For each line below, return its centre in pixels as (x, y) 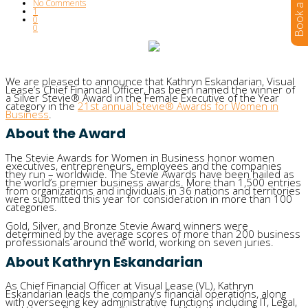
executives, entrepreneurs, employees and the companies (144, 166)
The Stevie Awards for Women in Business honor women (140, 158)
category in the (42, 106)
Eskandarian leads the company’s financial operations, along (146, 294)
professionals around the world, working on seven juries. (140, 242)
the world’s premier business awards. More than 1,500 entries (153, 183)
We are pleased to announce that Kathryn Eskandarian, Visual (150, 81)
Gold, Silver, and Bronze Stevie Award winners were (127, 226)
